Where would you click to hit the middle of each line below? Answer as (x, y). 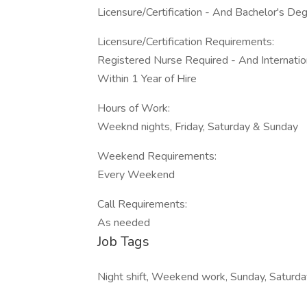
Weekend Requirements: (157, 156)
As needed (124, 223)
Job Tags (123, 242)
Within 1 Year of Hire (147, 79)
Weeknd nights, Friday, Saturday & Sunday (198, 127)
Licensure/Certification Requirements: (186, 42)
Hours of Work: (134, 108)
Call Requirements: (142, 204)
